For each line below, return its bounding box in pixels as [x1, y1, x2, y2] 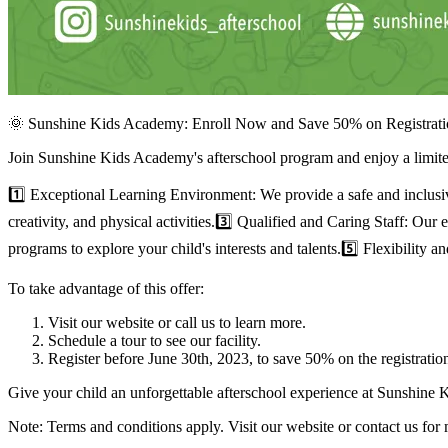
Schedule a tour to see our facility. [48, 332, 261, 350]
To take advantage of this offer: [8, 280, 204, 298]
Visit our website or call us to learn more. [48, 314, 306, 332]
